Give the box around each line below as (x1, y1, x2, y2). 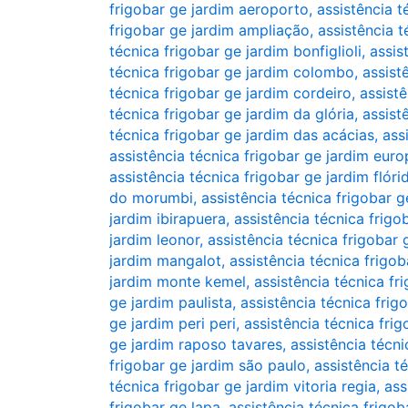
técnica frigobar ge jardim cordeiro (109, 84, 352, 102)
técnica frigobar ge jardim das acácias (109, 126, 374, 144)
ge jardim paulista (109, 293, 232, 311)
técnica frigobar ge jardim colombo (109, 63, 354, 81)
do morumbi (109, 189, 193, 207)
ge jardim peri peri (109, 314, 236, 332)
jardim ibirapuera (109, 209, 226, 228)
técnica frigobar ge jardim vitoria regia (109, 377, 376, 395)
